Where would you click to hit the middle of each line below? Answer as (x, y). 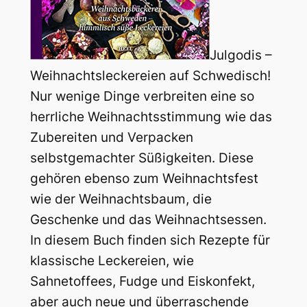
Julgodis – (241, 56)
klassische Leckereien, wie (112, 261)
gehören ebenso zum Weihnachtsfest (144, 179)
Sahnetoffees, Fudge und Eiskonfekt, (142, 282)
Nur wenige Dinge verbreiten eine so (142, 97)
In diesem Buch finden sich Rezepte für (150, 241)
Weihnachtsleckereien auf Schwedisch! (150, 76)
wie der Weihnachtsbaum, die (121, 199)
